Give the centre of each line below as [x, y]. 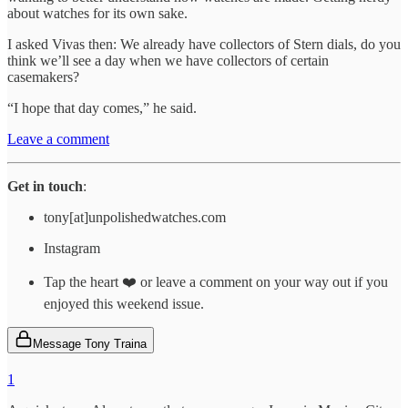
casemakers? [43, 76]
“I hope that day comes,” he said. [102, 107]
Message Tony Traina [90, 343]
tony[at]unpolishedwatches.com [135, 217]
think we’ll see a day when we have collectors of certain [168, 60]
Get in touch [45, 186]
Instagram [72, 248]
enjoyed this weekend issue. [124, 303]
